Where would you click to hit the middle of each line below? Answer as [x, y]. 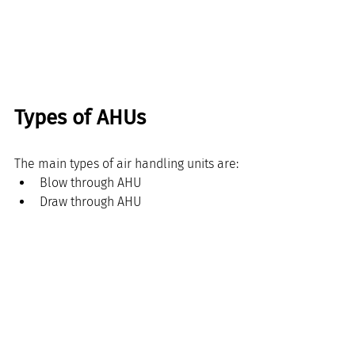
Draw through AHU [90, 202]
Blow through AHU [90, 183]
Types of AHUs [80, 118]
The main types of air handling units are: [126, 164]
